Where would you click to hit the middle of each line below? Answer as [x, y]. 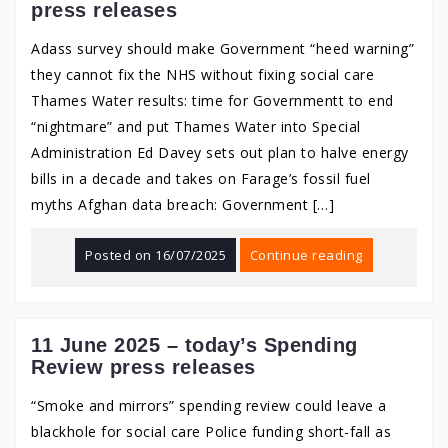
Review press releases [143, 367]
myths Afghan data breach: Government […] [182, 204]
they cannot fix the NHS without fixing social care [202, 74]
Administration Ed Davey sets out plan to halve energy [220, 152]
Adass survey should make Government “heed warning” [222, 48]
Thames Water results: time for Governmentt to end [212, 100]
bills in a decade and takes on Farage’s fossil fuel [201, 178]
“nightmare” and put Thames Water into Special [196, 126]
